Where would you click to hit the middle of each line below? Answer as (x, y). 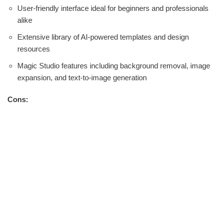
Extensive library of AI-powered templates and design (103, 37)
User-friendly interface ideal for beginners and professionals (113, 8)
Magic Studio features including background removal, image (114, 66)
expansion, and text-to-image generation (82, 78)
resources (34, 49)
